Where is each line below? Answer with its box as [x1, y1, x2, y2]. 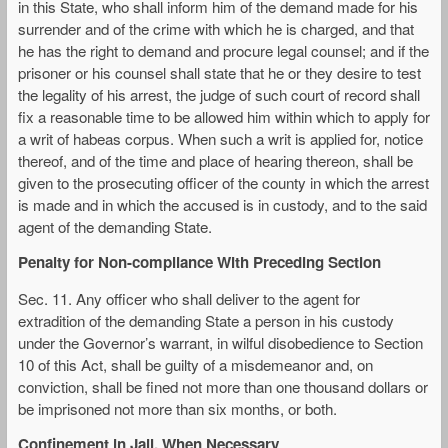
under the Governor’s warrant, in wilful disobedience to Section [18, 331, 423, 353]
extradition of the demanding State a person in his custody [18, 309, 394, 331]
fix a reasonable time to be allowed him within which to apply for [18, 106, 430, 128]
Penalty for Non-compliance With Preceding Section [18, 251, 381, 274]
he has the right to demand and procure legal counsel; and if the [18, 40, 429, 62]
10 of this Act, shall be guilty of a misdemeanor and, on [18, 353, 373, 375]
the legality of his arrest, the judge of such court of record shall [18, 84, 420, 106]
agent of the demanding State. [18, 216, 212, 238]
